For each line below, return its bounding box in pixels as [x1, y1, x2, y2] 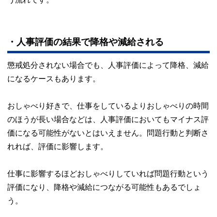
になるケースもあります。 [7, 74, 100, 82]
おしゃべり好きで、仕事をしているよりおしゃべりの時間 [7, 101, 209, 109]
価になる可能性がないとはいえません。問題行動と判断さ [7, 128, 209, 137]
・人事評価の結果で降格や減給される [7, 37, 164, 46]
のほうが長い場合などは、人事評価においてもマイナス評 [7, 115, 209, 123]
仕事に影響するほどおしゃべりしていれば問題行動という [7, 169, 209, 177]
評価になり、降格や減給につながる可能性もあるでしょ [7, 183, 201, 191]
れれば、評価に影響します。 [7, 142, 108, 150]
